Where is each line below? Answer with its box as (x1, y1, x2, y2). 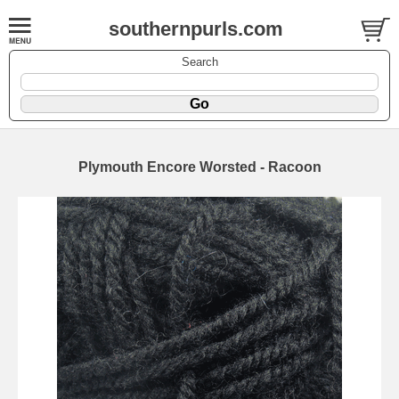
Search (181, 54, 218, 69)
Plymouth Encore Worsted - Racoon (77, 159, 322, 175)
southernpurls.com (108, 18, 283, 40)
